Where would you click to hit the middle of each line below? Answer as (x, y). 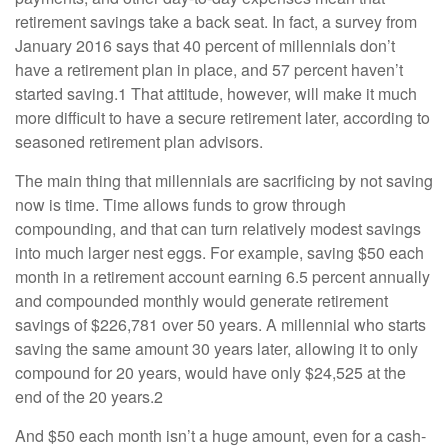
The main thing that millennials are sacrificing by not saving (224, 180)
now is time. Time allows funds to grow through (180, 204)
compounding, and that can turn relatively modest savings (218, 228)
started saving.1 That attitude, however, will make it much (216, 93)
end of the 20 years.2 (89, 396)
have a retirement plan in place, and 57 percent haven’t (209, 69)
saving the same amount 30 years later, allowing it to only (216, 348)
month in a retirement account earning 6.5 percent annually (222, 276)
